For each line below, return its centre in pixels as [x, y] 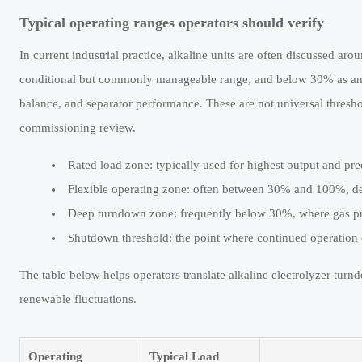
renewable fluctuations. [78, 299]
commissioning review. [78, 128]
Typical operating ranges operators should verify [172, 23]
